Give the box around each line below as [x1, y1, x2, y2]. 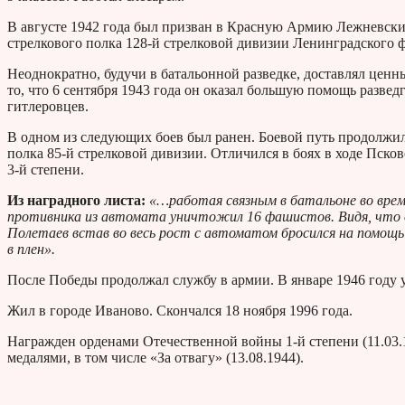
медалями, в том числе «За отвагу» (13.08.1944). [7, 350, 304, 366]
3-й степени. [7, 162, 84, 178]
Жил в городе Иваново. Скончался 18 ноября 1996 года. [7, 303, 353, 319]
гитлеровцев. [7, 99, 89, 115]
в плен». [7, 241, 55, 258]
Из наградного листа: [7, 193, 146, 209]
